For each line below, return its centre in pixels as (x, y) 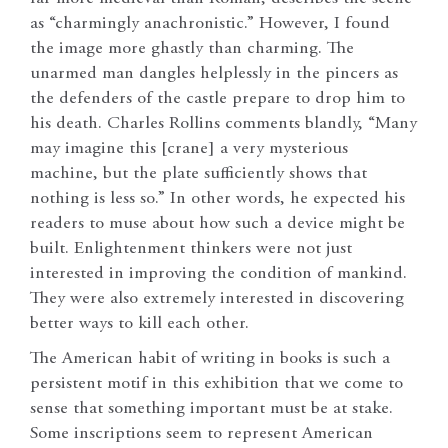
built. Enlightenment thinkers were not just (191, 249)
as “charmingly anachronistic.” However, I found (210, 24)
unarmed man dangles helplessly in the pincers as (214, 74)
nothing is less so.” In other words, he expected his (217, 199)
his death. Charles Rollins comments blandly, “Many (223, 124)
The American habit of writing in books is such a (210, 359)
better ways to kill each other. (139, 324)
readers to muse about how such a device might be (217, 224)
